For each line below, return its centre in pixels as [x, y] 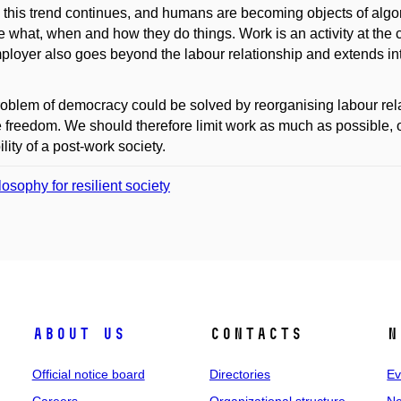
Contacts [256, 334]
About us [78, 334]
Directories [239, 374]
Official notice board [88, 374]
